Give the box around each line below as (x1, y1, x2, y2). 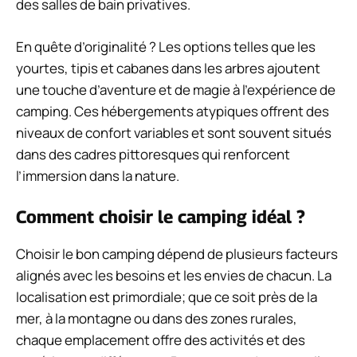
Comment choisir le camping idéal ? (16, 206, 305, 228)
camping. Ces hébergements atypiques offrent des (16, 101, 329, 120)
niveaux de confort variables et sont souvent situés (16, 123, 331, 142)
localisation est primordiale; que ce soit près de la (16, 288, 317, 307)
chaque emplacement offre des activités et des (16, 331, 305, 350)
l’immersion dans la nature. (16, 166, 179, 185)
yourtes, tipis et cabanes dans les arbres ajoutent (16, 58, 320, 77)
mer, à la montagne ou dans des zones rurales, (16, 309, 297, 328)
